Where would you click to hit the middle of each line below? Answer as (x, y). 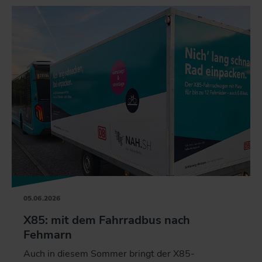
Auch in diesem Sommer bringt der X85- (109, 254)
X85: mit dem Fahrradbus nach (107, 220)
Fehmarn (48, 235)
